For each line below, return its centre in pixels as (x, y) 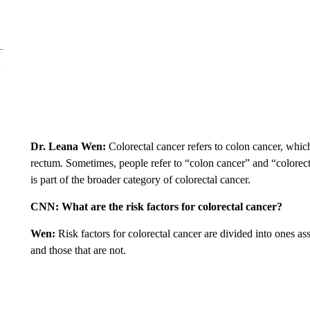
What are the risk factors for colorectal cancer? (172, 207)
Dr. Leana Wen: (69, 146)
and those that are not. (78, 250)
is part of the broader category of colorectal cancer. (140, 180)
